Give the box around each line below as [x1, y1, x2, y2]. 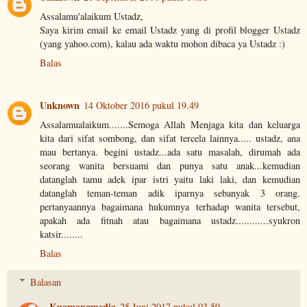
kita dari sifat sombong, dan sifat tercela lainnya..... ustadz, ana [40, 131, 300, 145]
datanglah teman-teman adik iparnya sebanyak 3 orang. [40, 186, 300, 199]
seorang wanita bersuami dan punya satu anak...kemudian [40, 158, 300, 172]
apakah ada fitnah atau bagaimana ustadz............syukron [40, 213, 300, 227]
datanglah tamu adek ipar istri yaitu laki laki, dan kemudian [40, 172, 300, 186]
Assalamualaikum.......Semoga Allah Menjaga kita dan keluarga [40, 117, 300, 131]
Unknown [40, 97, 79, 112]
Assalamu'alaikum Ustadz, [40, 9, 143, 23]
